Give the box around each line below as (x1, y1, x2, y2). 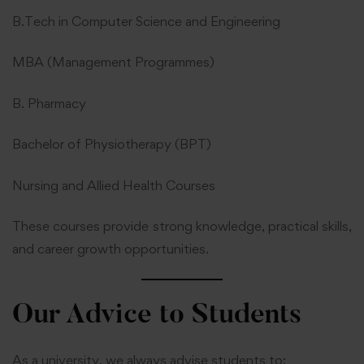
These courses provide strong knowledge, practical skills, (12, 218, 352, 235)
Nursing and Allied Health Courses (12, 176, 215, 193)
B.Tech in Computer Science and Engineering (12, 12, 280, 29)
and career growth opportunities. (12, 240, 209, 258)
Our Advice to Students (12, 302, 301, 331)
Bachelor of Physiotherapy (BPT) (12, 136, 211, 153)
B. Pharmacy (12, 94, 86, 111)
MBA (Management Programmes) (12, 54, 214, 71)
